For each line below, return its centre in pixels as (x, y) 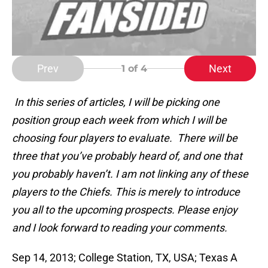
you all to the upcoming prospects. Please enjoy (125, 210)
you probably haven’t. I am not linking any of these (130, 174)
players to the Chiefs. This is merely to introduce (126, 192)
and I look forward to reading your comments (118, 228)
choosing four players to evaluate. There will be (125, 138)
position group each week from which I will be (119, 120)
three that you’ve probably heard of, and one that (127, 156)
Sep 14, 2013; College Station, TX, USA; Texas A (125, 258)
